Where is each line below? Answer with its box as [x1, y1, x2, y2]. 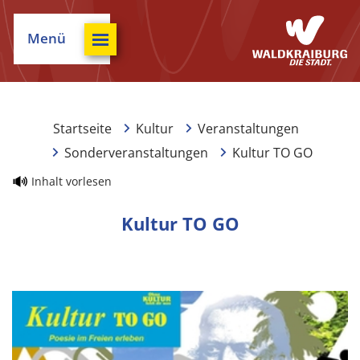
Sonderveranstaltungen [63, 144, 208, 162]
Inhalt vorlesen [31, 174, 112, 190]
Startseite [53, 120, 112, 137]
